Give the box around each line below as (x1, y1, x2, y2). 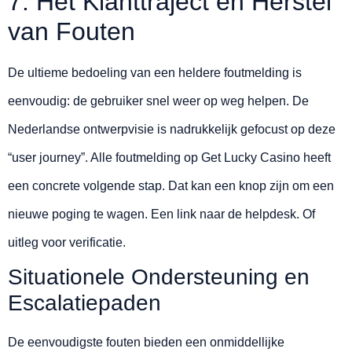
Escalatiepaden (8, 291, 161, 316)
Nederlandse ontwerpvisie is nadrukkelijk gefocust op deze (8, 123, 335, 137)
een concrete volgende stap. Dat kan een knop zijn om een (8, 179, 334, 193)
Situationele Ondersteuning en (8, 265, 310, 290)
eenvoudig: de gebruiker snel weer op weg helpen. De (8, 94, 309, 108)
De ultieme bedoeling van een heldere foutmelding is (8, 66, 302, 80)
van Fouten (8, 17, 135, 46)
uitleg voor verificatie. (8, 236, 126, 250)
